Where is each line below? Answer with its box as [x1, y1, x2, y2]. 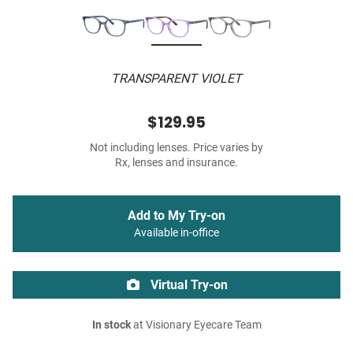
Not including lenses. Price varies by [90, 141, 263, 155]
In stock [91, 318, 131, 333]
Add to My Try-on [128, 208, 225, 224]
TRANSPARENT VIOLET [111, 71, 242, 87]
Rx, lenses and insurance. [115, 156, 238, 170]
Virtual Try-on [147, 277, 228, 293]
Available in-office [134, 226, 219, 240]
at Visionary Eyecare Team [130, 318, 262, 333]
